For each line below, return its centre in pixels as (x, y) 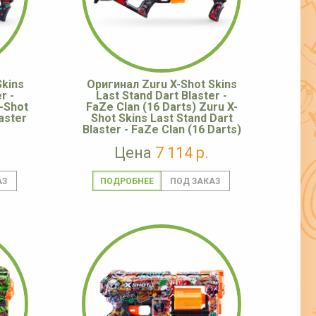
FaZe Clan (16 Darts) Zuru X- (162, 107)
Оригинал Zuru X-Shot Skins (162, 85)
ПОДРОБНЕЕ (127, 182)
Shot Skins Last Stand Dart (162, 119)
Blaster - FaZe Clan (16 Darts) (162, 130)
